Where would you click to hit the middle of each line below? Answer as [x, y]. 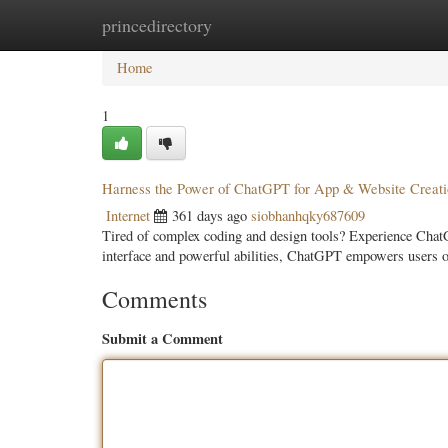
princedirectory [157, 25]
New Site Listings [249, 24]
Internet [128, 215]
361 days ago [209, 215]
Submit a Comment [162, 338]
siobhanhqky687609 [308, 215]
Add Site [357, 24]
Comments [154, 299]
